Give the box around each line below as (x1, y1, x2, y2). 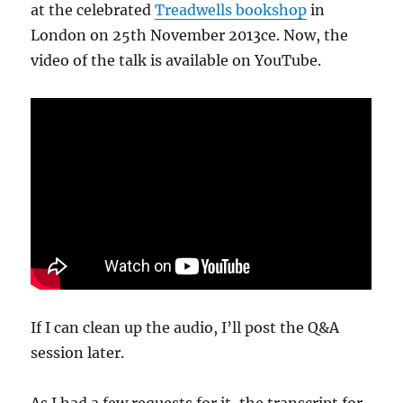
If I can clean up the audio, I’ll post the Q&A (31, 318, 340, 337)
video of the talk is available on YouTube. (31, 51, 322, 69)
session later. (31, 344, 125, 363)
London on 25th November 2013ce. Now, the (31, 26, 349, 44)
